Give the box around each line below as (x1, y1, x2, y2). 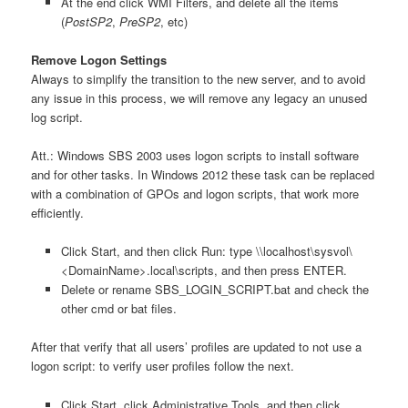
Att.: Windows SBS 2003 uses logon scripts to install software (31, 147, 360, 165)
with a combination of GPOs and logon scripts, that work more (31, 185, 360, 203)
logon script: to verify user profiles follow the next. (31, 357, 295, 375)
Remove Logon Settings (31, 51, 168, 69)
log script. (31, 108, 84, 127)
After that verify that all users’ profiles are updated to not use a (31, 338, 362, 356)
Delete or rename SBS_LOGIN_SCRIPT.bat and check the (60, 280, 369, 299)
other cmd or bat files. (60, 300, 177, 318)
